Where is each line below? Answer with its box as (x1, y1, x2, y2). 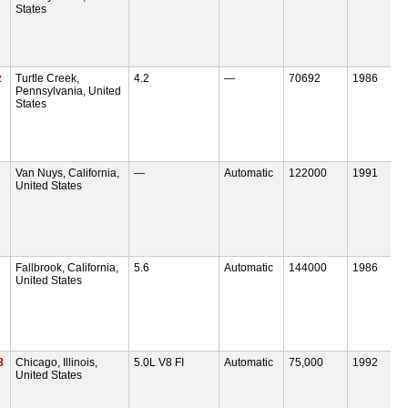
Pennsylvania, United (15, 84, 122, 97)
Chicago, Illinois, (15, 355, 98, 369)
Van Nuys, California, (15, 166, 120, 179)
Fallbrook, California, (15, 260, 119, 274)
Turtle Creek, (15, 71, 80, 85)
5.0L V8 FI (133, 355, 184, 369)
